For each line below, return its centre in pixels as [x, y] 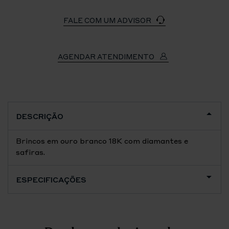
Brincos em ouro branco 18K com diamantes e [102, 141]
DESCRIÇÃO [40, 116]
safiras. [30, 152]
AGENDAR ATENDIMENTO [107, 56]
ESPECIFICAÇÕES [51, 179]
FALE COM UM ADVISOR [108, 20]
